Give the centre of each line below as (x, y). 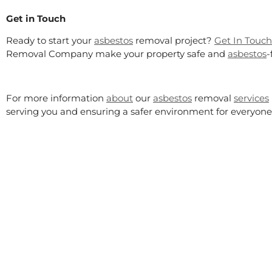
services (251, 98)
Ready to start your (50, 41)
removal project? (174, 41)
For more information (56, 98)
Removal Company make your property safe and (117, 54)
